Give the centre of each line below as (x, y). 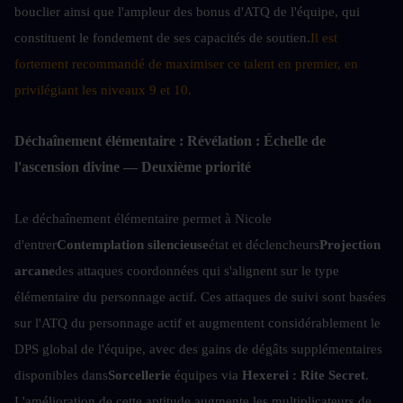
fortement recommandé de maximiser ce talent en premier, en (186, 63)
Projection (350, 244)
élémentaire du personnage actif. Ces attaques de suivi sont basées (200, 296)
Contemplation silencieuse (133, 244)
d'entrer (36, 244)
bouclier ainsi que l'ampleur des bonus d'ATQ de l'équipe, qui (187, 11)
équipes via (206, 375)
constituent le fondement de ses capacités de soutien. (162, 37)
